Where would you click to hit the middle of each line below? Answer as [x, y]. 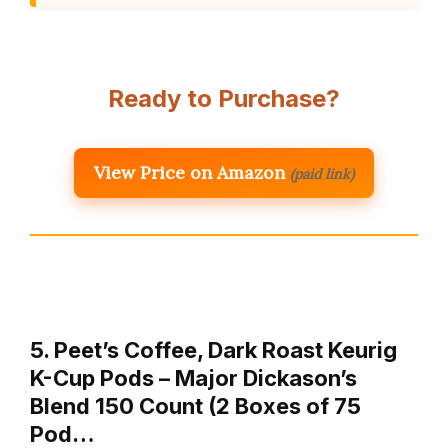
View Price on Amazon [189, 172]
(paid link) [322, 173]
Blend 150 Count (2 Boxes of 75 [195, 405]
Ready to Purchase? [224, 98]
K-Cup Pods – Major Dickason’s [193, 377]
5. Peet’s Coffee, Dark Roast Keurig [213, 349]
